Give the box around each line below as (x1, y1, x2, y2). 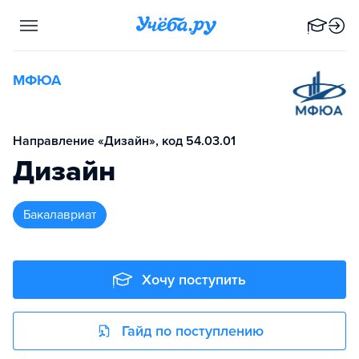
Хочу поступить (142, 271, 246, 288)
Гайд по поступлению (121, 322, 264, 340)
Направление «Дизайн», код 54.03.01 (13, 133, 236, 149)
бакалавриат (30, 207, 96, 223)
